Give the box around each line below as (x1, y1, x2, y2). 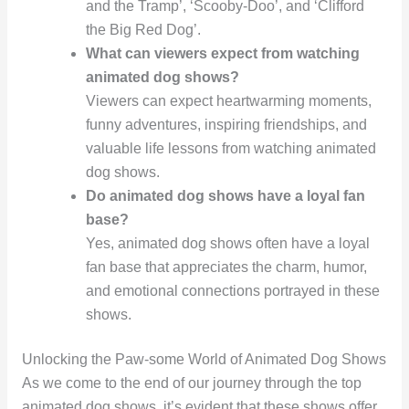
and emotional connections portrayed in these (85, 282, 380, 299)
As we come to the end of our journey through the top (21, 374, 362, 391)
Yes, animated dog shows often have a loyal (85, 235, 370, 251)
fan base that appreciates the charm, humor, (85, 258, 367, 275)
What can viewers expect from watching (85, 45, 360, 61)
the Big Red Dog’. (85, 21, 201, 37)
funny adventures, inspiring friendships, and (85, 116, 367, 132)
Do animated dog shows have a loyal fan (85, 187, 365, 204)
